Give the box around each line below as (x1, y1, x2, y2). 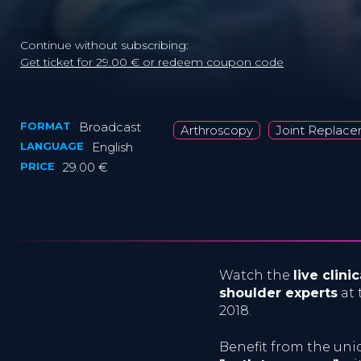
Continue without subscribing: (20, 38, 189, 52)
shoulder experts (219, 285, 338, 301)
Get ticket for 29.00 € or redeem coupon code (20, 55, 284, 69)
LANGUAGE (20, 139, 84, 152)
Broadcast (79, 119, 141, 135)
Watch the (219, 268, 293, 283)
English (92, 139, 133, 155)
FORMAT (20, 119, 71, 132)
